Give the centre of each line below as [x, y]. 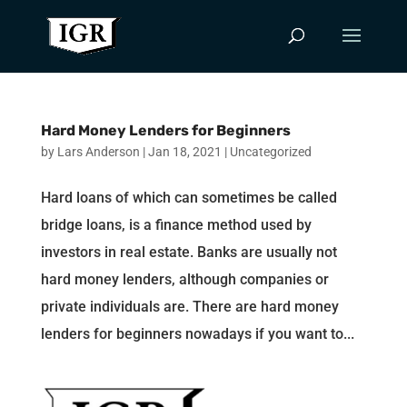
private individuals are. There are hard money [189, 307]
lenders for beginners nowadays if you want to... [197, 334]
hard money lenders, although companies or [184, 279]
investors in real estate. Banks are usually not [189, 252]
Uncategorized [270, 152]
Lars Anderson [98, 152]
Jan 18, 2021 [184, 152]
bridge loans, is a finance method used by [176, 225]
